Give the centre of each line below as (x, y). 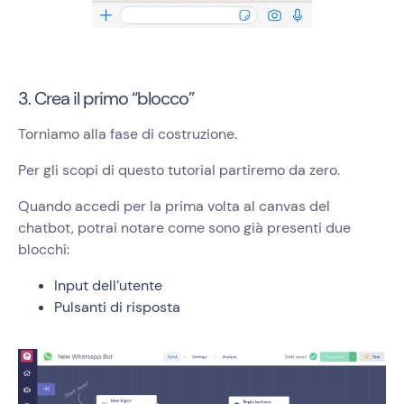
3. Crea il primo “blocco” (106, 99)
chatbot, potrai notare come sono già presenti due (184, 228)
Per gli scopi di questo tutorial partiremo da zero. (179, 170)
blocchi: (44, 250)
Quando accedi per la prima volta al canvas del (174, 207)
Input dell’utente (108, 286)
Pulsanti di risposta (117, 308)
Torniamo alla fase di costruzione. (128, 134)
